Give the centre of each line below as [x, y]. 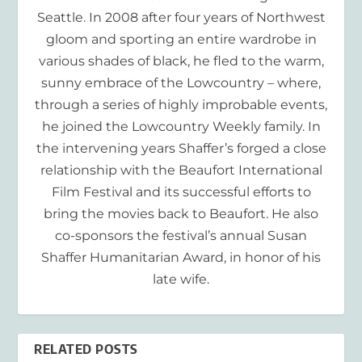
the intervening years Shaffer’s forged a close [181, 149]
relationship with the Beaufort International [181, 170]
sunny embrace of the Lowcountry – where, [181, 83]
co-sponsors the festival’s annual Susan [181, 236]
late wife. [181, 280]
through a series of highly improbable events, [181, 105]
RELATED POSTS [86, 349]
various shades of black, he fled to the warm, [181, 61]
